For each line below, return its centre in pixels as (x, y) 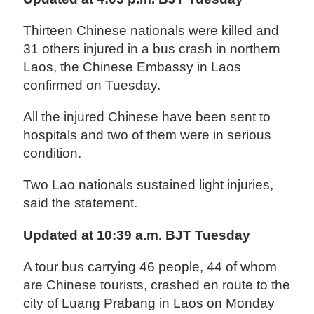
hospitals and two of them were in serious (148, 135)
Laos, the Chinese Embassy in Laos (132, 67)
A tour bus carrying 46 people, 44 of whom (150, 266)
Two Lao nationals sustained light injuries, (149, 185)
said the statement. (81, 203)
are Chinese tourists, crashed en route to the (157, 285)
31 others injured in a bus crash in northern (152, 49)
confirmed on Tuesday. (92, 86)
